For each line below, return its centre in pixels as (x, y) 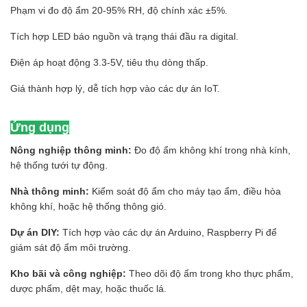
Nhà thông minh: (50, 192)
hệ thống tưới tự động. (59, 165)
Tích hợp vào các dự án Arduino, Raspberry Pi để (168, 233)
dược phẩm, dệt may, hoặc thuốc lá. (88, 289)
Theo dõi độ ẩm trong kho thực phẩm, (210, 274)
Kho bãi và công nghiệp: (68, 274)
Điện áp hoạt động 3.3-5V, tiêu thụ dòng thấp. (109, 63)
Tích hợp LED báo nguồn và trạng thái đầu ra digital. (124, 37)
